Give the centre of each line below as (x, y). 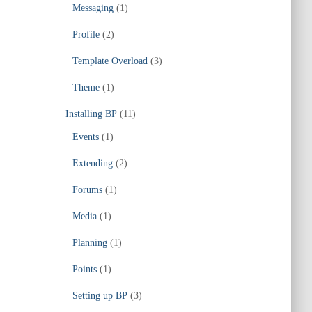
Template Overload (110, 61)
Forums (87, 190)
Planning (89, 243)
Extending (92, 163)
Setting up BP (100, 296)
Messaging (93, 8)
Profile (86, 34)
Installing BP (91, 114)
